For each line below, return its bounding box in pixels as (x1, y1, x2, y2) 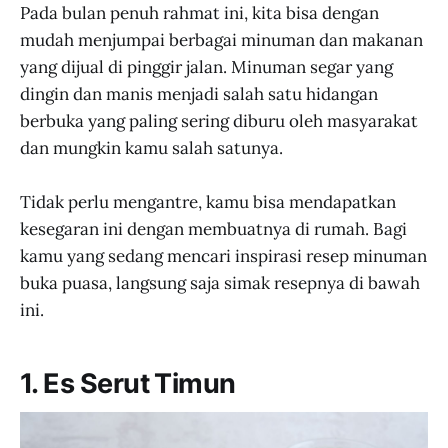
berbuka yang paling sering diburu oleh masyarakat (20, 110, 418, 133)
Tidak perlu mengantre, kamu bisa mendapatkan (20, 191, 396, 214)
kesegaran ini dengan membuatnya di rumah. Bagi (20, 218, 407, 241)
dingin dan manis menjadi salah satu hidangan (20, 83, 378, 106)
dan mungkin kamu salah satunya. (20, 137, 283, 160)
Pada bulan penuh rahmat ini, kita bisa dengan (20, 2, 379, 25)
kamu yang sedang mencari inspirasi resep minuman (20, 245, 427, 268)
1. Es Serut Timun (20, 366, 236, 400)
